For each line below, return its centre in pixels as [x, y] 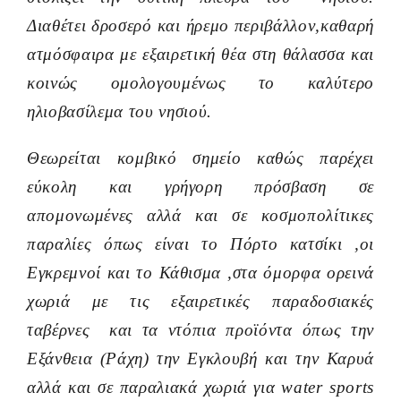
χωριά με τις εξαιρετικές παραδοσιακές [200, 302]
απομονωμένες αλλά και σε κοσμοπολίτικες [200, 216]
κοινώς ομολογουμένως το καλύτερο [200, 83]
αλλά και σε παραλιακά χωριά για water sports [200, 388]
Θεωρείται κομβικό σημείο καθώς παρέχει [200, 158]
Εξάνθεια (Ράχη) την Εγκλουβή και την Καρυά [200, 359]
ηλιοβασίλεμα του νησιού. [119, 112]
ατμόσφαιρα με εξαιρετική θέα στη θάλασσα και [200, 55]
